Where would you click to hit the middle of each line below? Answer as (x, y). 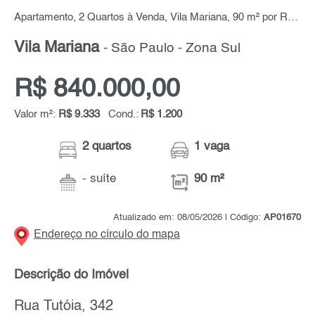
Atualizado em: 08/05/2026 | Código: (188, 218)
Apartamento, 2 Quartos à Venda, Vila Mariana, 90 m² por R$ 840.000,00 (293, 18)
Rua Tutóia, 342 (64, 306)
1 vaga (212, 147)
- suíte (99, 179)
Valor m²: (36, 115)
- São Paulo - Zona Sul (172, 49)
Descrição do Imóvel (71, 275)
